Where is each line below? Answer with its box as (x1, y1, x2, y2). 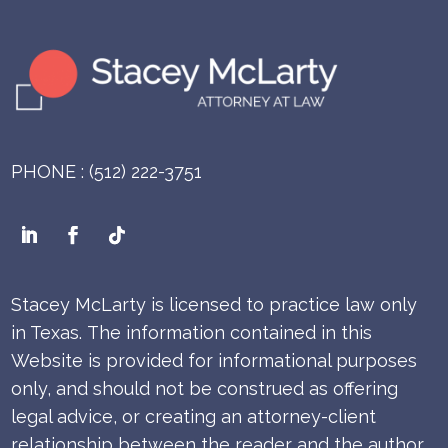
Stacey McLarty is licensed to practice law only (11, 294, 418, 316)
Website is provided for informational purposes (11, 350, 418, 372)
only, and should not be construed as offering (11, 378, 399, 400)
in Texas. (11, 322, 88, 344)
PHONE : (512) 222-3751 (11, 161, 203, 183)
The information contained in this (87, 322, 373, 344)
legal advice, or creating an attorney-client (11, 406, 377, 428)
